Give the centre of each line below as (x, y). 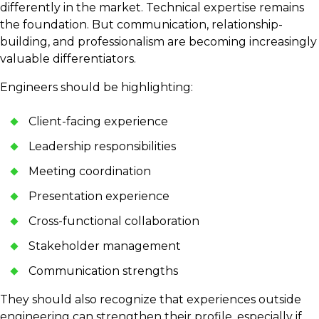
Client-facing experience (101, 122)
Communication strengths (106, 271)
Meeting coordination (93, 172)
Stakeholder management (108, 246)
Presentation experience (102, 197)
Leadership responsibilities (105, 147)
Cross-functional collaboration (117, 221)
